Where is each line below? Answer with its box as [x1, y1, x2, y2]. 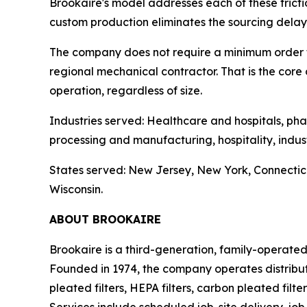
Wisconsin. [49, 182, 103, 196]
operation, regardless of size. [49, 84, 202, 97]
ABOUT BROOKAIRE [49, 212, 161, 226]
